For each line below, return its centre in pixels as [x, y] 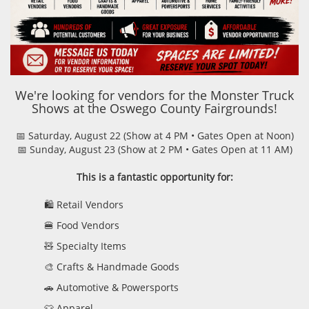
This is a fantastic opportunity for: [154, 177]
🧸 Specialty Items [85, 246]
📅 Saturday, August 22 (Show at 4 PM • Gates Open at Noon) [154, 135]
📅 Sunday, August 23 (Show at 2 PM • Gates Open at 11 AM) [154, 149]
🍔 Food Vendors [82, 225]
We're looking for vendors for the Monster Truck [154, 95]
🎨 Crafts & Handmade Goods [112, 266]
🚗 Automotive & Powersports [111, 287]
